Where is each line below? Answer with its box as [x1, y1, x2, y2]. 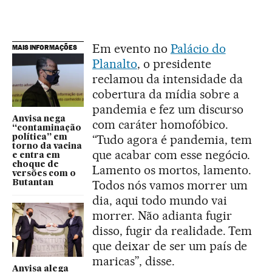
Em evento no [92, 41, 171, 56]
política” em [12, 133, 67, 142]
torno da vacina [12, 142, 82, 151]
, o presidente [137, 56, 211, 71]
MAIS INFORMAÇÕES [12, 42, 77, 52]
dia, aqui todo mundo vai [92, 192, 227, 208]
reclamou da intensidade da [92, 71, 243, 86]
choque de [12, 160, 59, 169]
